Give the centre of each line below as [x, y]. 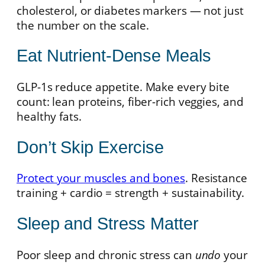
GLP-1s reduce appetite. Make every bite [123, 87]
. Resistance [216, 178]
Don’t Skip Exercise [91, 147]
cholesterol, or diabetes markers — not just [130, 10]
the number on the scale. [83, 25]
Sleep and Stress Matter [108, 224]
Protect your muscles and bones [101, 178]
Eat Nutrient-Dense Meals [114, 56]
